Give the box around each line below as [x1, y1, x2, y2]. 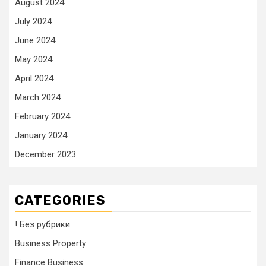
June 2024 [15, 35, 55, 46]
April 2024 [15, 73, 53, 84]
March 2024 [15, 92, 61, 103]
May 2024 [15, 54, 52, 65]
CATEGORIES [15, 192, 106, 208]
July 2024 [15, 16, 52, 27]
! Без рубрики [15, 219, 70, 230]
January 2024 [15, 130, 67, 141]
